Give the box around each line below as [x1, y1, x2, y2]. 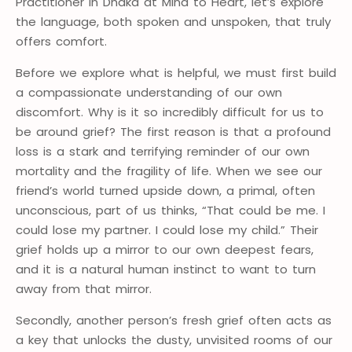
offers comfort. [16, 33, 107, 50]
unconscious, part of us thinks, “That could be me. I [16, 202, 325, 219]
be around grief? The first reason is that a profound [16, 123, 331, 141]
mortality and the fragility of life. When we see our [16, 163, 322, 180]
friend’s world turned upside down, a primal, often [16, 182, 315, 200]
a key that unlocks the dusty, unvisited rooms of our [16, 332, 332, 349]
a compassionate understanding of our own [16, 84, 282, 101]
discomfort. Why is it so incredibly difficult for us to [16, 104, 324, 121]
